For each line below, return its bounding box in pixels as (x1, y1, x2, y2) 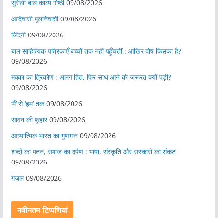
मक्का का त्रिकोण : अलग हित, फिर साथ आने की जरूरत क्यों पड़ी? (11, 72, 171, 82)
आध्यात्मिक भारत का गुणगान (11, 130, 78, 140)
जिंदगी (11, 30, 26, 39)
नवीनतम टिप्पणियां (17, 204, 68, 216)
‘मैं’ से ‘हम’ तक (11, 98, 44, 108)
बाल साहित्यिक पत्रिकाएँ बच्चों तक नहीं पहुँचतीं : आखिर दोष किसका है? (11, 46, 181, 55)
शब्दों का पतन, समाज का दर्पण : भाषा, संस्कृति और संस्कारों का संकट (11, 146, 176, 156)
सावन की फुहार (11, 114, 47, 124)
